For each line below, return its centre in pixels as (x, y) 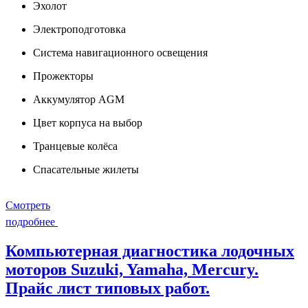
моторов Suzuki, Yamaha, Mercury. (132, 270)
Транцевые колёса (75, 146)
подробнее (30, 222)
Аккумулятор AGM (79, 100)
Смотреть (28, 206)
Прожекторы (63, 76)
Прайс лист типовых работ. (108, 288)
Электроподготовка (79, 30)
